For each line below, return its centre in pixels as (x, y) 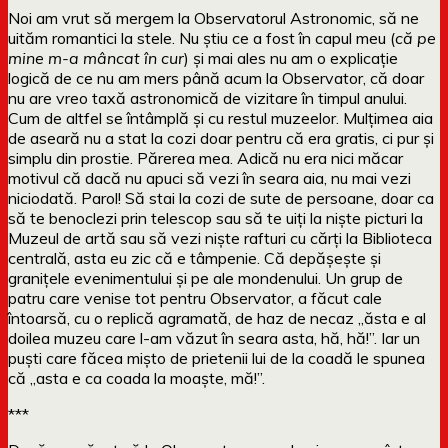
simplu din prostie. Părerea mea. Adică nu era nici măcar (205, 157)
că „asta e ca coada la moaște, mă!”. (136, 377)
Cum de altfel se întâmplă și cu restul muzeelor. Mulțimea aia (220, 117)
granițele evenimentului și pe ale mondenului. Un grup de (205, 277)
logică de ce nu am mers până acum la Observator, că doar (216, 77)
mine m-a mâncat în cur (96, 57)
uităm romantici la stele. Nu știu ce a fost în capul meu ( (201, 37)
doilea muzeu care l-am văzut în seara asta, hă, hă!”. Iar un (214, 337)
